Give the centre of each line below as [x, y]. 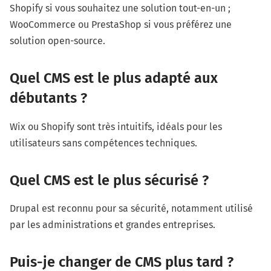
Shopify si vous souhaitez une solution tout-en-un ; [120, 8]
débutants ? [48, 98]
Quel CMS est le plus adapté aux [114, 78]
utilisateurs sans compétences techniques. [103, 143]
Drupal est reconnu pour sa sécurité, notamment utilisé [131, 209]
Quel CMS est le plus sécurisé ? [109, 180]
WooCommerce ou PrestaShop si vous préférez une [121, 25]
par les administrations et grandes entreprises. [113, 225]
